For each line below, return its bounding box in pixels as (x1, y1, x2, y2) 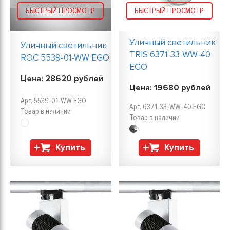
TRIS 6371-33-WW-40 (129, 49, 210, 60)
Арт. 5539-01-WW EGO (21, 96, 86, 105)
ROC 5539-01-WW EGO (21, 52, 109, 63)
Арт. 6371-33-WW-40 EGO (129, 102, 206, 111)
